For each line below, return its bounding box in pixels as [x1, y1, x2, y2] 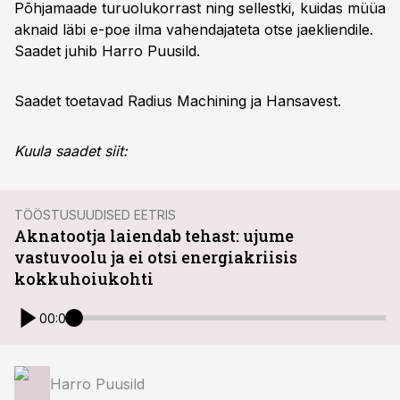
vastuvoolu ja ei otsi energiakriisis [14, 246, 297, 268]
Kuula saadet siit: [14, 142, 128, 160]
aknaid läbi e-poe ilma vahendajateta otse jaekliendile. [14, 21, 373, 38]
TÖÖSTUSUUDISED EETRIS [14, 207, 176, 222]
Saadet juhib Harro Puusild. [14, 42, 200, 60]
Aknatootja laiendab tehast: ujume [14, 225, 294, 246]
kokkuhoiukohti [14, 268, 154, 289]
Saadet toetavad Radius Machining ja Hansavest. [14, 92, 341, 110]
